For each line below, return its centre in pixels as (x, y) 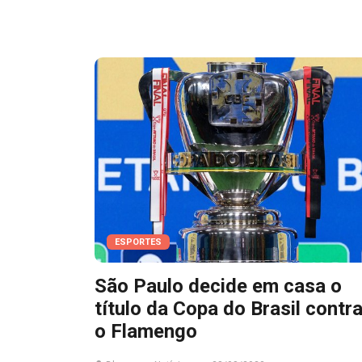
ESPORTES (138, 242)
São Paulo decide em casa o (218, 286)
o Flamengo (146, 331)
